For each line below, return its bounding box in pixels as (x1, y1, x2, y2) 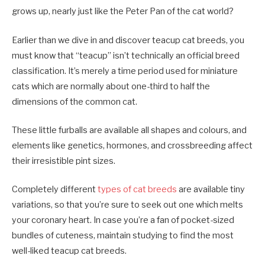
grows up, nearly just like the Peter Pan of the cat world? (12, 6, 234, 17)
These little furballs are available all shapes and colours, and (12, 124, 247, 135)
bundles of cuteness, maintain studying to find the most (12, 230, 234, 241)
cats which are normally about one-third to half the (12, 80, 210, 92)
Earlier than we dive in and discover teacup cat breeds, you (12, 34, 244, 46)
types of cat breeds (98, 183, 177, 195)
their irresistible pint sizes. (12, 155, 115, 166)
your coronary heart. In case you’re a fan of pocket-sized (12, 214, 234, 225)
